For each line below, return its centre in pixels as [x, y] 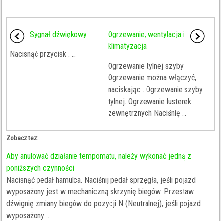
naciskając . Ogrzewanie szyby [155, 90]
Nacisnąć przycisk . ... [43, 54]
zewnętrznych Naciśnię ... [147, 113]
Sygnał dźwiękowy [58, 34]
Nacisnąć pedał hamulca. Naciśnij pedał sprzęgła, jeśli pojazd [101, 180]
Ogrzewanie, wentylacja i [146, 34]
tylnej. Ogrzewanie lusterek [149, 101]
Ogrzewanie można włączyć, [152, 78]
